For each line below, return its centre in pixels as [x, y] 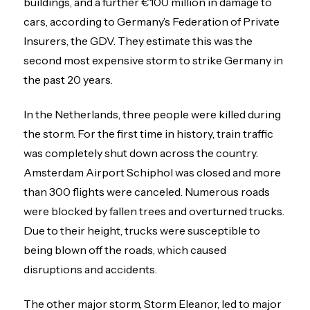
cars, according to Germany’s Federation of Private [152, 21]
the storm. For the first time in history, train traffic [149, 133]
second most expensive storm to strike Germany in [154, 60]
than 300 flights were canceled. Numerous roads [147, 191]
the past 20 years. [69, 79]
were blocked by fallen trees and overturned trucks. [154, 211]
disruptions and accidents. [91, 269]
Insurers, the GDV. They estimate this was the [138, 40]
